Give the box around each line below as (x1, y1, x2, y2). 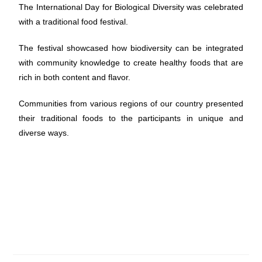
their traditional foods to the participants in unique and (19, 113, 243, 123)
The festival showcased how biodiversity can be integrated (19, 43, 243, 53)
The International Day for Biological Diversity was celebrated (19, 2, 243, 12)
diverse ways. (19, 128, 70, 137)
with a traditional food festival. (19, 17, 129, 26)
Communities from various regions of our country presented (19, 99, 243, 108)
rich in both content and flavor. (19, 73, 131, 82)
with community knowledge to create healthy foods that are (19, 58, 243, 67)
